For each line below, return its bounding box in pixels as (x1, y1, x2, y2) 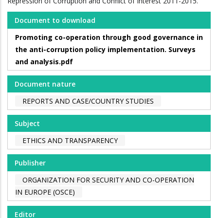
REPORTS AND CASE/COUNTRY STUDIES (22, 96, 154, 106)
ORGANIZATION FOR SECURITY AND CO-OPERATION (22, 175, 194, 185)
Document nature (15, 79, 75, 89)
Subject (15, 119, 40, 128)
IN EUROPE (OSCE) (15, 187, 75, 197)
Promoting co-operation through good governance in (15, 33, 203, 42)
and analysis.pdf (15, 57, 73, 67)
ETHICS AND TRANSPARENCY (22, 136, 118, 145)
